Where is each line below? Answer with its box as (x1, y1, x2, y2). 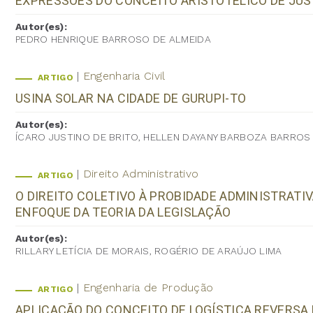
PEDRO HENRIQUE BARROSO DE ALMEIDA (15, 33, 211, 45)
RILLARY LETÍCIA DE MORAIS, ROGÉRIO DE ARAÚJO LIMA (15, 245, 282, 256)
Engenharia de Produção (82, 280, 214, 294)
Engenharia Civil (82, 68, 166, 82)
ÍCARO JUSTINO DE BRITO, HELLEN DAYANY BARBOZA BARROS (15, 131, 311, 143)
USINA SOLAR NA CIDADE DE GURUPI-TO (15, 90, 247, 105)
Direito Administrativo (82, 166, 199, 180)
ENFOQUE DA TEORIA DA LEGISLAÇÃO (15, 204, 231, 219)
